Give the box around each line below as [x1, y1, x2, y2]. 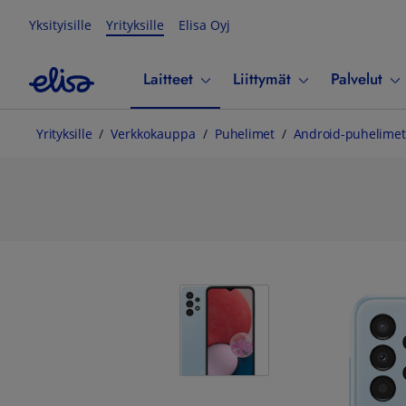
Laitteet [143, 68, 193, 90]
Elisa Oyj [179, 17, 230, 34]
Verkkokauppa [111, 126, 196, 142]
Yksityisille [29, 17, 92, 34]
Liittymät [233, 68, 291, 90]
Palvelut [331, 68, 382, 90]
